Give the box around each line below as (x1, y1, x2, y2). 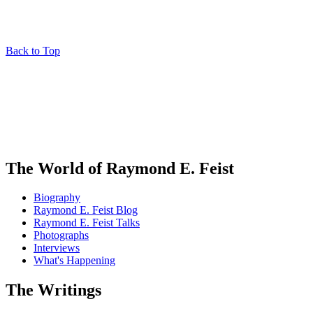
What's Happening (34, 254, 115, 267)
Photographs (34, 229, 89, 242)
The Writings (6, 281, 101, 300)
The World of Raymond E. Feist (6, 159, 234, 177)
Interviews (34, 242, 80, 254)
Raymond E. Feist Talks (34, 217, 140, 229)
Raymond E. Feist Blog (34, 204, 138, 217)
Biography (34, 191, 80, 204)
